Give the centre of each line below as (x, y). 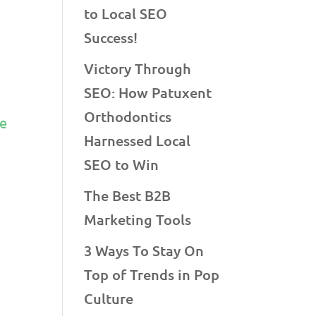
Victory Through (138, 68)
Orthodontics (128, 116)
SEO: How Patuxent (148, 92)
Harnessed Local (138, 140)
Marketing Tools (138, 219)
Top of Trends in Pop (152, 274)
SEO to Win (122, 164)
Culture (109, 298)
